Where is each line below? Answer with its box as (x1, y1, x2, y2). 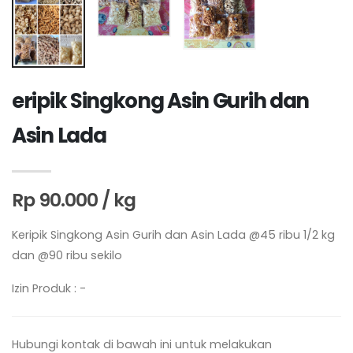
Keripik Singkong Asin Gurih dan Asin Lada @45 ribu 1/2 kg (12, 226, 335, 243)
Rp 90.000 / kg (12, 186, 136, 213)
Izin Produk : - (12, 280, 86, 296)
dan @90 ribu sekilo (12, 247, 122, 263)
